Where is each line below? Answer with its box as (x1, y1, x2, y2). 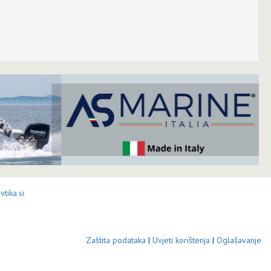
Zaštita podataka (85, 234, 146, 246)
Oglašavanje (216, 234, 261, 246)
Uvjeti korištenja (152, 234, 210, 246)
